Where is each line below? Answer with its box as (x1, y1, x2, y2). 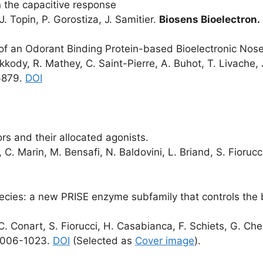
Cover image (135, 234, 194, 247)
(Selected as (70, 234, 135, 247)
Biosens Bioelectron (159, 13, 257, 25)
